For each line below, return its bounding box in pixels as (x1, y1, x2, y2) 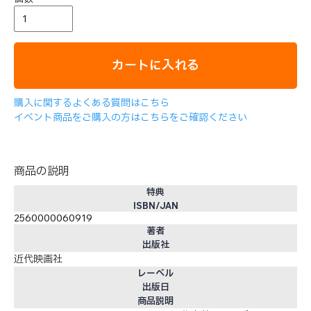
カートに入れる (112, 56, 199, 73)
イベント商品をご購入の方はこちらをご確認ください (14, 110, 247, 124)
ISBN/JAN (133, 199, 178, 211)
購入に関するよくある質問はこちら (14, 96, 169, 109)
